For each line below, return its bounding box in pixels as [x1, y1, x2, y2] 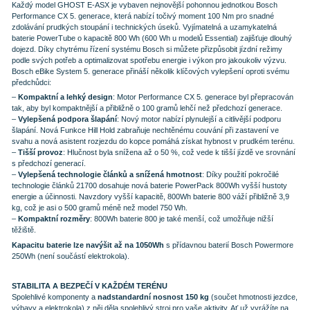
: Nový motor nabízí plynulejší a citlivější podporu [116, 115, 281, 124]
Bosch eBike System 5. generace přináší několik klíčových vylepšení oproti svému [11, 66, 289, 75]
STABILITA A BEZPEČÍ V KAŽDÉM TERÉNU [11, 281, 167, 290]
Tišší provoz [17, 148, 63, 157]
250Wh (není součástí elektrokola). [11, 251, 129, 260]
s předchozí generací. [11, 159, 86, 168]
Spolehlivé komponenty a [11, 292, 98, 301]
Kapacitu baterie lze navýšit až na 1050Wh [11, 240, 164, 249]
